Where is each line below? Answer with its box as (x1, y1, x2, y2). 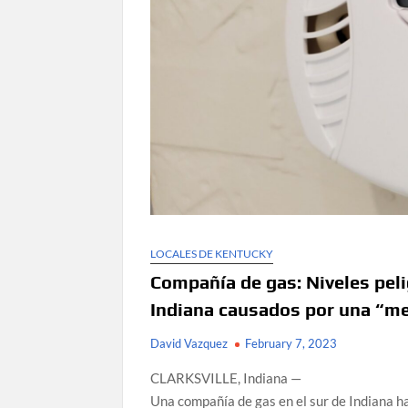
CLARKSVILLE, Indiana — (150, 369, 302, 386)
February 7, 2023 (245, 335, 338, 351)
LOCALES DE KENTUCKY (150, 246, 274, 260)
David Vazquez (150, 335, 229, 351)
